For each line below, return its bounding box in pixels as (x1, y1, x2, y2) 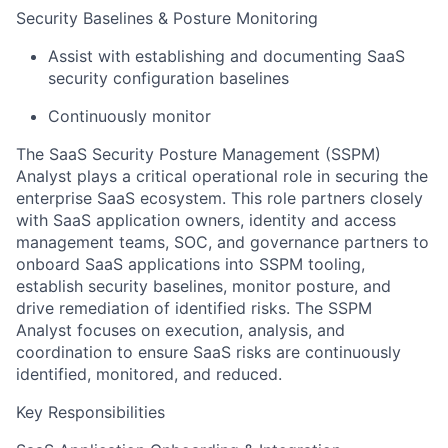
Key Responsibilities (16, 402, 165, 423)
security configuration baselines (48, 68, 289, 89)
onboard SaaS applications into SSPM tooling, (16, 254, 365, 275)
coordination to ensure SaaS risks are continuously (16, 342, 401, 363)
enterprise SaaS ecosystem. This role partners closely (16, 188, 423, 209)
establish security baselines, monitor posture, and (16, 276, 391, 297)
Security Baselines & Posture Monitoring (16, 8, 318, 29)
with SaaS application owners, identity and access (16, 210, 396, 231)
